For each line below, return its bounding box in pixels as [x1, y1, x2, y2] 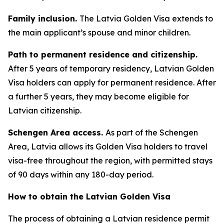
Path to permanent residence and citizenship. [8, 49, 197, 59]
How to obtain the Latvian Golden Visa [8, 191, 170, 201]
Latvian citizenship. [8, 105, 81, 115]
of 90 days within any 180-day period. [8, 169, 153, 179]
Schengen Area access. [8, 127, 105, 137]
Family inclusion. [8, 13, 79, 23]
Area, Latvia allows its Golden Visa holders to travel [8, 141, 207, 151]
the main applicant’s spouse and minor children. [8, 27, 190, 37]
